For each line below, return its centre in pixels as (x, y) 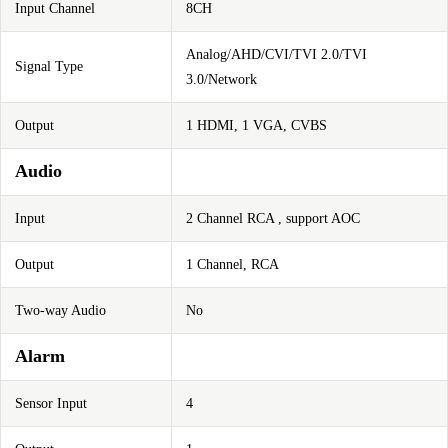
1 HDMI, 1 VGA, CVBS (256, 125)
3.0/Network (221, 79)
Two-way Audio (60, 310)
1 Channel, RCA (232, 264)
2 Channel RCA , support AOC (273, 218)
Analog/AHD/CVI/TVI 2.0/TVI (276, 54)
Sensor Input (51, 403)
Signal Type (49, 66)
